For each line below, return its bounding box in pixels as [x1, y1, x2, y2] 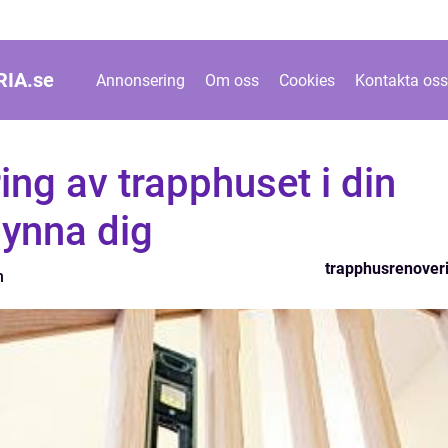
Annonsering [95, 70, 185, 90]
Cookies [278, 70, 335, 90]
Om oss [204, 70, 259, 90]
